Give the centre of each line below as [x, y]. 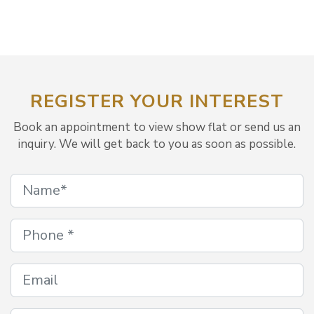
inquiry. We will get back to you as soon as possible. [157, 144]
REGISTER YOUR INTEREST [157, 101]
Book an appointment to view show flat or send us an [157, 127]
